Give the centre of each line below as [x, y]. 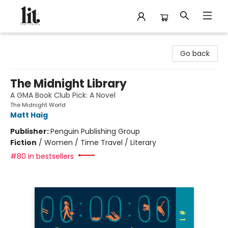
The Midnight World [38, 105]
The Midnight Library [68, 84]
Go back [195, 53]
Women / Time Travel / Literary [100, 142]
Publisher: [30, 131]
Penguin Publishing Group [95, 131]
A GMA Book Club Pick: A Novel [63, 95]
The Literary [28, 42]
